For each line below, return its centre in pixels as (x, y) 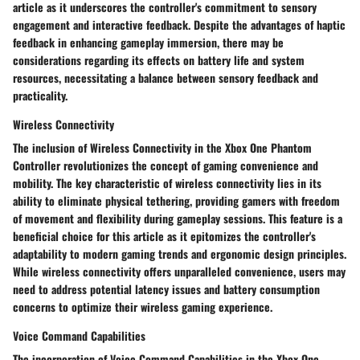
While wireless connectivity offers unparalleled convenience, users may (179, 272)
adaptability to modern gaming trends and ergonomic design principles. (180, 254)
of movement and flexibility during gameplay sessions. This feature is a (178, 219)
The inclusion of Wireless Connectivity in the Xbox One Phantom (162, 148)
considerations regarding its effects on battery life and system (159, 60)
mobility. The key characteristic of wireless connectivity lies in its (167, 183)
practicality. (40, 96)
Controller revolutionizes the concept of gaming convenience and (166, 166)
